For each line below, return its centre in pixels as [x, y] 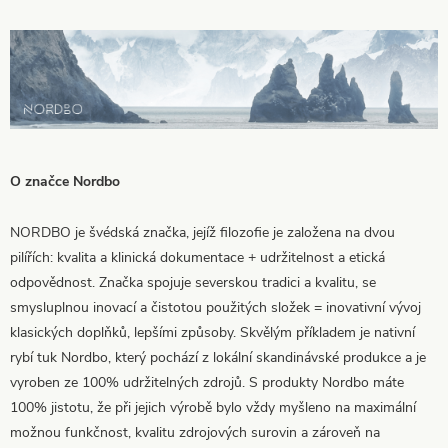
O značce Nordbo [65, 181]
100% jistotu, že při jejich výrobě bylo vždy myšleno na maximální [213, 407]
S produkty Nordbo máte [326, 382]
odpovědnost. [54, 282]
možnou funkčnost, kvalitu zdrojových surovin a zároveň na [195, 432]
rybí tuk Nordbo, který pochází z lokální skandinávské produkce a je [218, 357]
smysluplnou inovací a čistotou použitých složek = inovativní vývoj [215, 307]
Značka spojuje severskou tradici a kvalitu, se [237, 282]
